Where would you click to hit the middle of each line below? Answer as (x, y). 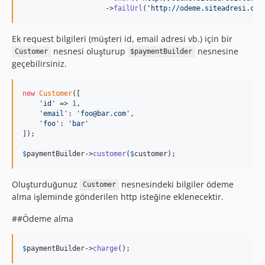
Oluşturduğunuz (46, 184)
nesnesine (217, 51)
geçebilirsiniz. (39, 63)
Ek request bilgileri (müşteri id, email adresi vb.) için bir (122, 38)
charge (105, 248)
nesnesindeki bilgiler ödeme (176, 184)
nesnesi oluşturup (89, 51)
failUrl (128, 8)
